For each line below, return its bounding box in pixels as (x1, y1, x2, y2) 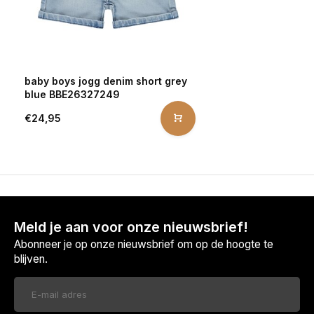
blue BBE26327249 (25, 88, 120, 100)
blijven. (14, 252, 48, 266)
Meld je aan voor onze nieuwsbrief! (14, 218, 248, 235)
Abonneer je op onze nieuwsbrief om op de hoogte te (14, 237, 273, 251)
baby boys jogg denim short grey (25, 74, 187, 87)
